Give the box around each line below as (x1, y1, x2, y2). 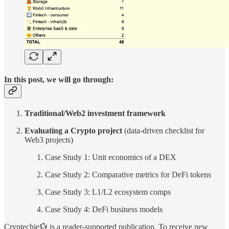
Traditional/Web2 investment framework (25, 109, 166, 118)
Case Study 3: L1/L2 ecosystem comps (45, 188, 171, 197)
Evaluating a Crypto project (25, 126, 122, 135)
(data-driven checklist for (122, 126, 204, 135)
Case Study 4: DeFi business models (45, 205, 163, 214)
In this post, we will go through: (4, 75, 113, 84)
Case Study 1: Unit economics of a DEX (45, 153, 176, 162)
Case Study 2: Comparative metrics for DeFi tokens (45, 170, 211, 179)
